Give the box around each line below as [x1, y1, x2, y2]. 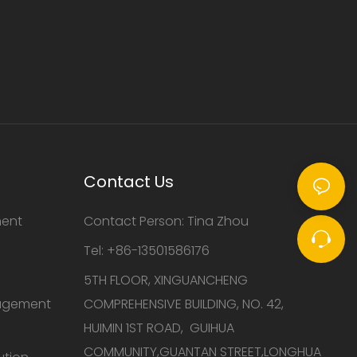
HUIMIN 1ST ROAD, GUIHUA [83, 318, 234, 337]
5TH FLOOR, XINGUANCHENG [83, 270, 248, 289]
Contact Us [83, 170, 174, 193]
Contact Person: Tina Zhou [83, 211, 249, 230]
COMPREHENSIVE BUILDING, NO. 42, [83, 294, 284, 313]
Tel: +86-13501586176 [83, 241, 210, 260]
